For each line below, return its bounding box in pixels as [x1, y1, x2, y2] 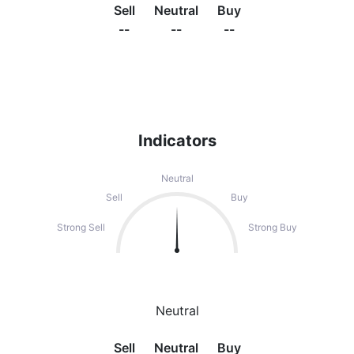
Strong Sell [57, 221, 105, 233]
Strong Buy [248, 221, 297, 233]
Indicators [137, 131, 217, 150]
